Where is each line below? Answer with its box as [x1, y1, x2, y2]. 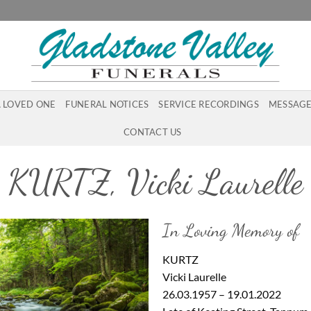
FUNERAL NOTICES [65, 99, 149, 110]
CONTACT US [124, 126, 182, 137]
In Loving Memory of [162, 219, 299, 241]
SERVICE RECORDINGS [158, 99, 259, 110]
